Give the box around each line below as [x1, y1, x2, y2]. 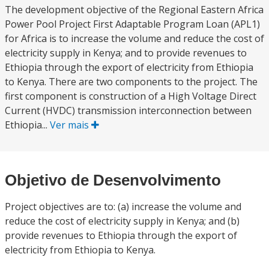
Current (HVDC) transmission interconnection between [5, 104, 252, 117]
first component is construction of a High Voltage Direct [5, 89, 256, 103]
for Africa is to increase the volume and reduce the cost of [5, 32, 264, 45]
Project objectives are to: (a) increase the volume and [5, 200, 241, 213]
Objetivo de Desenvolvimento [5, 171, 221, 189]
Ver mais [50, 118, 91, 131]
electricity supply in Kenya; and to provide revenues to [5, 46, 247, 59]
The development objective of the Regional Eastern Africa [5, 3, 264, 16]
